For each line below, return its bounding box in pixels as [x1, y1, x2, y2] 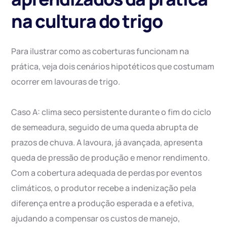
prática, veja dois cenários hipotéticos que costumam [11, 61, 215, 72]
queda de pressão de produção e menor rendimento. [11, 152, 210, 164]
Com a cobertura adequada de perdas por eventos [11, 167, 202, 179]
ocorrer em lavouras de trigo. [11, 76, 121, 88]
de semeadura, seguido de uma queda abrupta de [11, 122, 199, 133]
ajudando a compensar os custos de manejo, [11, 213, 180, 224]
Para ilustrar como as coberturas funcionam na [11, 46, 190, 57]
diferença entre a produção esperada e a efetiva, [11, 198, 195, 209]
